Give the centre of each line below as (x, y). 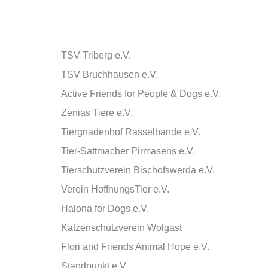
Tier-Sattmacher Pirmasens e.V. (128, 151)
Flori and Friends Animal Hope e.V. (135, 247)
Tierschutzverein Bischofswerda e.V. (138, 170)
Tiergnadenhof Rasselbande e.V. (131, 132)
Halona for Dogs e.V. (105, 208)
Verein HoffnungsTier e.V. (115, 189)
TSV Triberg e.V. (96, 55)
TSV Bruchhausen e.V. (109, 74)
